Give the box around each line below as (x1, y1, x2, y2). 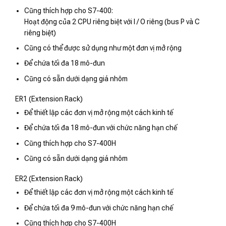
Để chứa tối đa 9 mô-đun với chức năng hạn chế (24, 203, 174, 212)
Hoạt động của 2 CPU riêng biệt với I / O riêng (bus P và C (24, 17, 200, 26)
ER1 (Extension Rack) (15, 95, 83, 103)
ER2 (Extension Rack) (15, 175, 83, 183)
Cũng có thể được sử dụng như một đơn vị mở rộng (24, 44, 182, 52)
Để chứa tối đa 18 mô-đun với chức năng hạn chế (24, 124, 178, 132)
